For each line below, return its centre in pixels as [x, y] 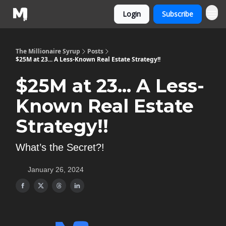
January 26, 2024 [56, 169]
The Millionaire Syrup [48, 51]
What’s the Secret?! [60, 147]
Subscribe [178, 14]
